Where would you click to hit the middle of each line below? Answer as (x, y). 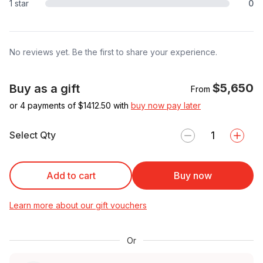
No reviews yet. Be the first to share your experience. (113, 52)
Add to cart (71, 175)
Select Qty (33, 135)
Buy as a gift (45, 88)
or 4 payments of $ (46, 105)
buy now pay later (166, 105)
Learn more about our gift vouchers (78, 205)
